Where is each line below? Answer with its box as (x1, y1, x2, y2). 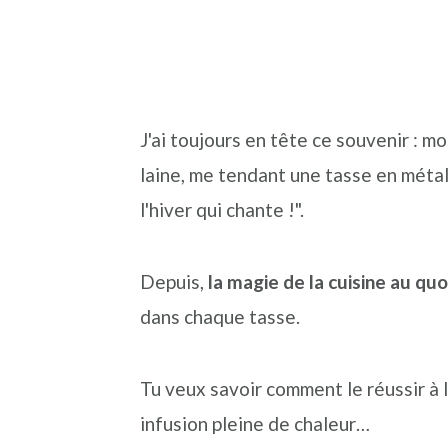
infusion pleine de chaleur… (139, 412, 370, 435)
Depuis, (139, 270, 208, 293)
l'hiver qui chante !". (139, 198, 304, 221)
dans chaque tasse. (139, 305, 300, 328)
